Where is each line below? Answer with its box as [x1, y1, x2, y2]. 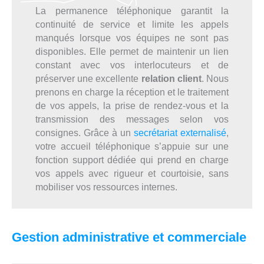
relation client [141, 73, 202, 84]
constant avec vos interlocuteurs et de [35, 60, 229, 70]
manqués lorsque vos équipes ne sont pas [35, 32, 229, 43]
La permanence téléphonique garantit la [35, 5, 229, 16]
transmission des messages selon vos [35, 114, 229, 124]
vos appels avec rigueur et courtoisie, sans [35, 168, 229, 179]
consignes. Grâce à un [35, 127, 134, 138]
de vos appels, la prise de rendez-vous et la [35, 100, 229, 111]
